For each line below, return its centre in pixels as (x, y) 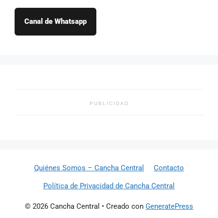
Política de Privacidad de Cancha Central (109, 186)
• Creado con (123, 207)
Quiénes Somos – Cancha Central (89, 168)
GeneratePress (169, 207)
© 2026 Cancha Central (62, 207)
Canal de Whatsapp (55, 22)
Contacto (169, 168)
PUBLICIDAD (109, 104)
